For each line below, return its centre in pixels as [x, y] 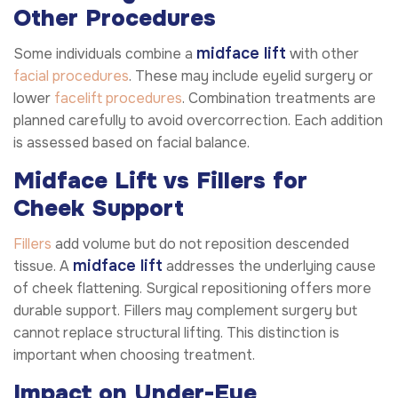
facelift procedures [118, 98]
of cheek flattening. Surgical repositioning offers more [192, 289]
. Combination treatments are [279, 98]
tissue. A [43, 267]
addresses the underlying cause [269, 267]
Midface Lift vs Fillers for [160, 180]
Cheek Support [99, 208]
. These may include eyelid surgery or [251, 76]
